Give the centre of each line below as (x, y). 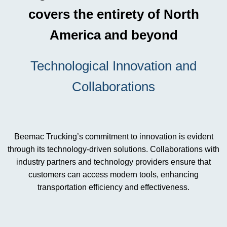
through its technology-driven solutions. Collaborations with (113, 149)
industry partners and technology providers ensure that (113, 162)
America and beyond (113, 35)
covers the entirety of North (113, 14)
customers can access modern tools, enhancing (113, 175)
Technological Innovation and (113, 66)
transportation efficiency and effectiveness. (113, 187)
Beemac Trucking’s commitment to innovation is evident (113, 137)
